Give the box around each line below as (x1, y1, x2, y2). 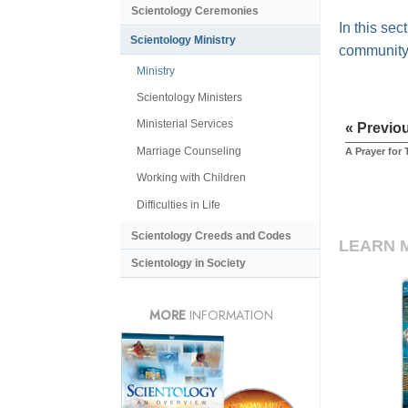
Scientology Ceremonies (131, 5, 259, 18)
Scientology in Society (131, 257, 246, 270)
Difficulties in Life (137, 198, 220, 211)
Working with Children (137, 171, 246, 185)
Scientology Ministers (137, 91, 242, 105)
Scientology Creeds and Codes (131, 229, 291, 242)
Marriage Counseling (137, 144, 241, 158)
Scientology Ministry (130, 33, 236, 46)
